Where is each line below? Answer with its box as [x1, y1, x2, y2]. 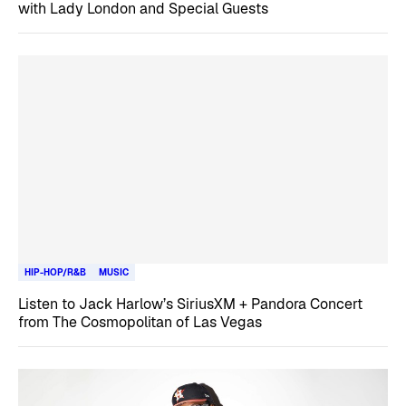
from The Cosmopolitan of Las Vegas [18, 312, 262, 332]
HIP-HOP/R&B [24, 266, 86, 278]
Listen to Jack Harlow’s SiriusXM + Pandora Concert [18, 294, 362, 314]
